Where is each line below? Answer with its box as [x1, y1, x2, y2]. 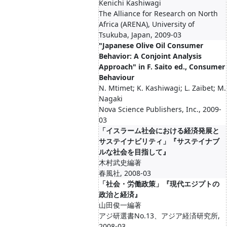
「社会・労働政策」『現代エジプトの [99, 179, 219, 188]
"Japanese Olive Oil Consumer [99, 41, 203, 50]
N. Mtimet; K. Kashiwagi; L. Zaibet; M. [99, 83, 226, 93]
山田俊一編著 [99, 200, 141, 210]
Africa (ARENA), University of [99, 19, 195, 29]
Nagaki [99, 94, 123, 103]
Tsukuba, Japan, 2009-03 [99, 30, 181, 40]
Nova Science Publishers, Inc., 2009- [99, 104, 221, 114]
